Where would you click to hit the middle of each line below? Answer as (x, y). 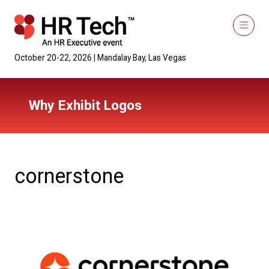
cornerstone (69, 176)
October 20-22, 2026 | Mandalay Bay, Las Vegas (100, 58)
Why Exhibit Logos (85, 105)
